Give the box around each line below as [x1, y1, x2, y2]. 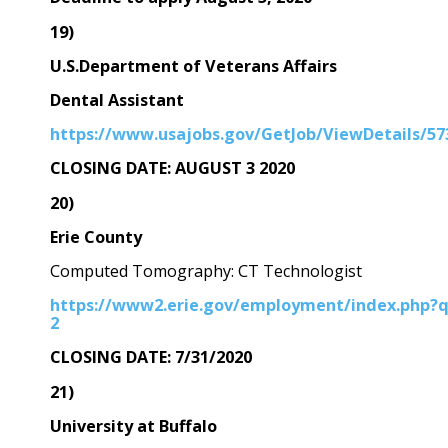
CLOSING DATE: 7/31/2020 [50, 346, 252, 369]
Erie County [50, 225, 142, 248]
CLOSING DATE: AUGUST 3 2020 [50, 157, 295, 180]
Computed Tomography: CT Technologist [50, 260, 362, 283]
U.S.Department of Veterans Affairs [50, 54, 337, 77]
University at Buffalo [50, 414, 217, 437]
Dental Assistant [50, 88, 184, 111]
